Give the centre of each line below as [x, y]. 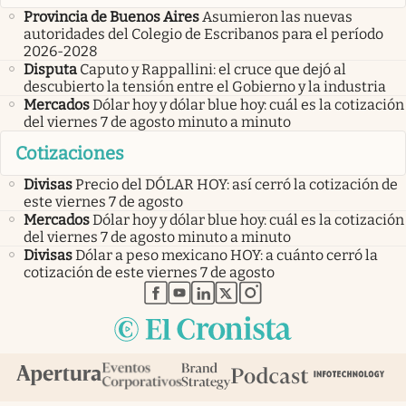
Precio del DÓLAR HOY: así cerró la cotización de [237, 185]
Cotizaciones [70, 154]
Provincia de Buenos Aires [111, 16]
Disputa [50, 69]
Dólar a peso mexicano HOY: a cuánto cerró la [227, 256]
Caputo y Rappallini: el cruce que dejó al [213, 69]
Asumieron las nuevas [277, 16]
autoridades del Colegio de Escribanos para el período [203, 34]
